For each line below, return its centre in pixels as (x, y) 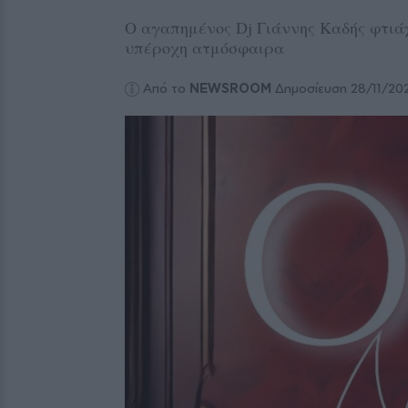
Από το (167, 88)
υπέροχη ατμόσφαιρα (204, 47)
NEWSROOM (231, 88)
